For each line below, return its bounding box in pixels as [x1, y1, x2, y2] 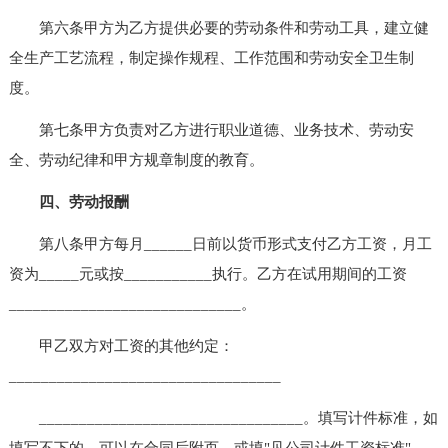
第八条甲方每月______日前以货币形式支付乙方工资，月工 [8, 235, 432, 252]
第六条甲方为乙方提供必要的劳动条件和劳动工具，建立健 [8, 19, 429, 36]
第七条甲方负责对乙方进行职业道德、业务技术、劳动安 [8, 121, 414, 138]
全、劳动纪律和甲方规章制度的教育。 [8, 151, 264, 168]
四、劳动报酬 [38, 193, 129, 210]
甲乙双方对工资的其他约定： [8, 337, 234, 354]
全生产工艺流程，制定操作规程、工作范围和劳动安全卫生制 [8, 49, 414, 66]
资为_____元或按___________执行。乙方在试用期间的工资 [8, 265, 407, 282]
